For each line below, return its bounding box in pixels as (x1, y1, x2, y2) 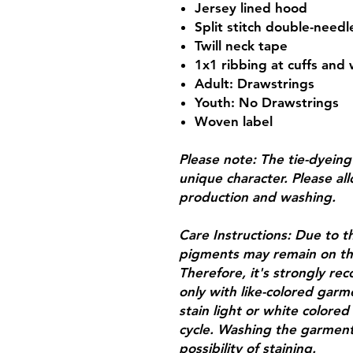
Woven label (195, 113, 273, 129)
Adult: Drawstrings (195, 75, 314, 91)
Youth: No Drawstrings (195, 94, 339, 110)
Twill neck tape (195, 37, 288, 54)
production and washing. (179, 188, 336, 205)
